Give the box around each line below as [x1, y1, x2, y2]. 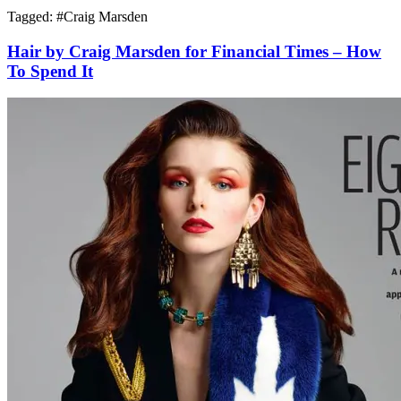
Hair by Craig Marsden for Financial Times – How [7, 41, 381, 61]
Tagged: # [7, 8, 64, 24]
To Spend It [7, 61, 93, 81]
